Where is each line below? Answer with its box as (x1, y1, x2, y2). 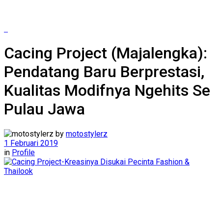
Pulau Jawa (4, 100, 85, 119)
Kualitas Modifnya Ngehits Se (4, 81, 210, 100)
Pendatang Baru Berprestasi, (4, 62, 204, 82)
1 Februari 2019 (4, 138, 58, 148)
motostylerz (66, 129, 108, 138)
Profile (12, 147, 35, 157)
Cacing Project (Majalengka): (4, 44, 207, 63)
